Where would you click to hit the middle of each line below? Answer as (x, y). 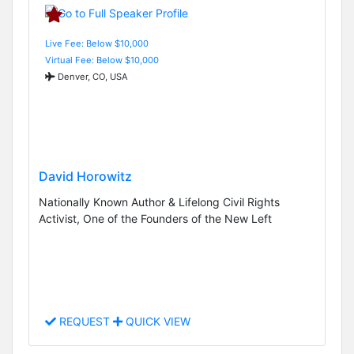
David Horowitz (85, 177)
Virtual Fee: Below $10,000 (102, 60)
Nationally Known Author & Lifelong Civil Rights (159, 202)
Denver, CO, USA (92, 76)
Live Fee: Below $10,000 (97, 43)
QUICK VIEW (156, 322)
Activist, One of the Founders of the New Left (155, 219)
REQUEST (85, 322)
